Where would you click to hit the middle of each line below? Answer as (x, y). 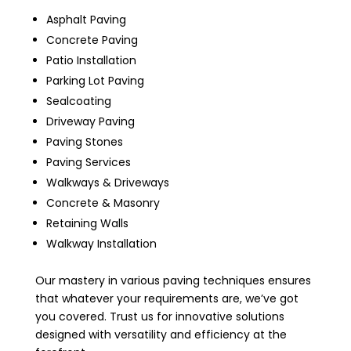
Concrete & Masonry (103, 203)
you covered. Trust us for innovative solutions (159, 317)
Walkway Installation (101, 244)
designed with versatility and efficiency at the (161, 335)
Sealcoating (78, 101)
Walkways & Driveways (107, 183)
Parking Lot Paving (95, 81)
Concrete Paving (92, 40)
